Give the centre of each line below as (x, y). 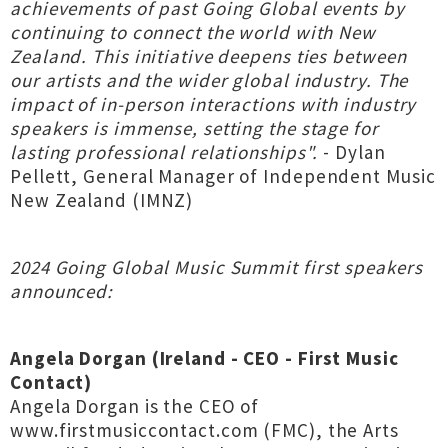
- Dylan (352, 152)
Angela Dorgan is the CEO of (135, 406)
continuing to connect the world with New (193, 32)
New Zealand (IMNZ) (102, 200)
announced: (62, 291)
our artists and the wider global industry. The (209, 80)
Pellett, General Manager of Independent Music (223, 176)
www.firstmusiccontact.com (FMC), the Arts (204, 430)
